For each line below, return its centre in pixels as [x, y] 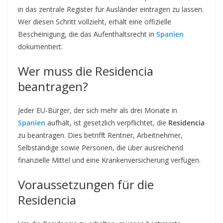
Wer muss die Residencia [86, 71]
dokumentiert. [40, 46]
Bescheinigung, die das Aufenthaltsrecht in [87, 34]
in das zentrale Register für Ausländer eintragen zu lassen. [111, 9]
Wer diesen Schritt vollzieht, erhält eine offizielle [95, 21]
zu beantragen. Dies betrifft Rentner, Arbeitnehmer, [100, 135]
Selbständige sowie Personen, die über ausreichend [101, 147]
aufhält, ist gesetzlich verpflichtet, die [107, 122]
